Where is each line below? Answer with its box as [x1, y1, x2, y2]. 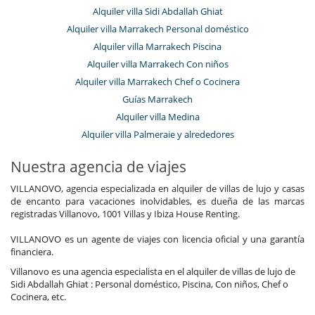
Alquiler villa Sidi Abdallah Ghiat [92, 4, 223, 18]
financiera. [11, 245, 53, 258]
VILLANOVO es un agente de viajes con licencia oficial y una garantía [11, 232, 304, 245]
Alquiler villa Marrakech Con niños [86, 57, 229, 70]
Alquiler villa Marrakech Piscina [94, 39, 221, 53]
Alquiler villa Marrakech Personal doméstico [66, 22, 249, 35]
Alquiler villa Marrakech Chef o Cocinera [75, 75, 240, 88]
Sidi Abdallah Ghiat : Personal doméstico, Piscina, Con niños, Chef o [11, 277, 288, 290]
